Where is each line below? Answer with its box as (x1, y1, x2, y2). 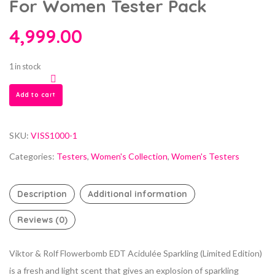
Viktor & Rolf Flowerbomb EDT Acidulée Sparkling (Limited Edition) (9, 248, 262, 258)
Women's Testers (171, 151, 239, 161)
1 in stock (9, 61, 41, 71)
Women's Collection (91, 151, 168, 161)
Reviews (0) (17, 214, 68, 225)
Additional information (88, 188, 187, 199)
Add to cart (16, 91, 56, 99)
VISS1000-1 (31, 130, 77, 141)
